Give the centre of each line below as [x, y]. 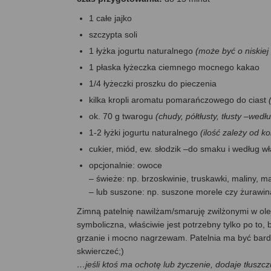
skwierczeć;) [100, 251]
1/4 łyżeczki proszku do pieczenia [153, 84]
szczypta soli [113, 35]
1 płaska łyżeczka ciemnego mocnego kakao [174, 67]
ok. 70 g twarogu [122, 116]
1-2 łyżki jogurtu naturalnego [145, 133]
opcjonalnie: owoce [126, 165]
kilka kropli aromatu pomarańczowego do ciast [179, 100]
